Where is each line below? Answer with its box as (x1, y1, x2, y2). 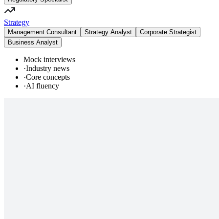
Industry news (26, 64, 69, 72)
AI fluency (26, 81, 59, 90)
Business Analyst (8, 38, 58, 46)
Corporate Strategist (140, 28, 197, 36)
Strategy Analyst (85, 28, 132, 36)
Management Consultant (8, 28, 77, 36)
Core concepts (26, 72, 70, 81)
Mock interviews (23, 55, 75, 64)
